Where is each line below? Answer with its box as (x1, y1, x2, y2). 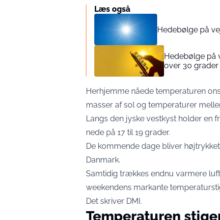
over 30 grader (164, 61, 219, 70)
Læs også (94, 4, 130, 14)
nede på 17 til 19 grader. (86, 128, 170, 137)
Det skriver (86, 196, 126, 206)
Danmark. (86, 155, 120, 165)
